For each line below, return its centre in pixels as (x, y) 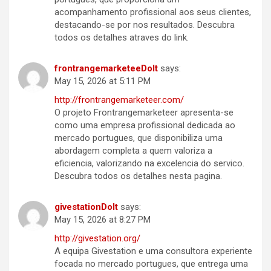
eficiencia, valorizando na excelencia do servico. (149, 164)
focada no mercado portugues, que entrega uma (151, 264)
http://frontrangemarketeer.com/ (119, 100)
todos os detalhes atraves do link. (122, 38)
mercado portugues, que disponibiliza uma (139, 138)
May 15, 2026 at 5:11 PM (103, 81)
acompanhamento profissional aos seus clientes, (153, 12)
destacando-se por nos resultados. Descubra (145, 25)
